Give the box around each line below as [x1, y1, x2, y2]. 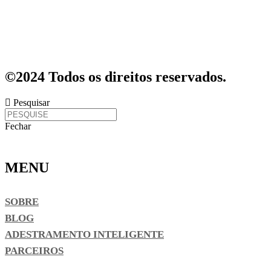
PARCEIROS [5, 245, 64, 257]
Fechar [5, 120, 31, 131]
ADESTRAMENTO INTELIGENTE [5, 229, 164, 241]
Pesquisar [13, 97, 50, 108]
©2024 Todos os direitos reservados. [5, 68, 226, 85]
